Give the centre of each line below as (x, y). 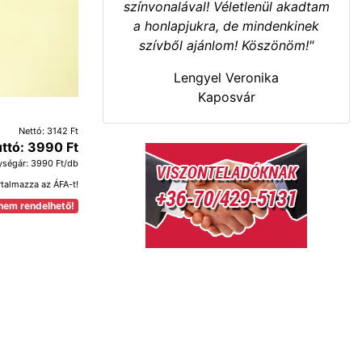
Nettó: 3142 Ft (48, 130)
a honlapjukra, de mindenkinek (226, 26)
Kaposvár (226, 97)
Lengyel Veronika (226, 78)
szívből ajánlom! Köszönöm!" (226, 45)
